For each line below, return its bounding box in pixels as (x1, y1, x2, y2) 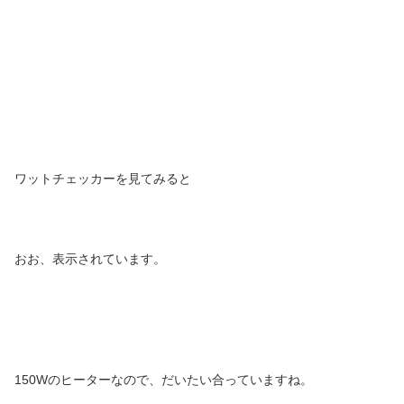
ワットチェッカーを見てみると (14, 170, 191, 186)
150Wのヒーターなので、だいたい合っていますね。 (14, 372, 313, 387)
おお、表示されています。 (14, 252, 166, 267)
